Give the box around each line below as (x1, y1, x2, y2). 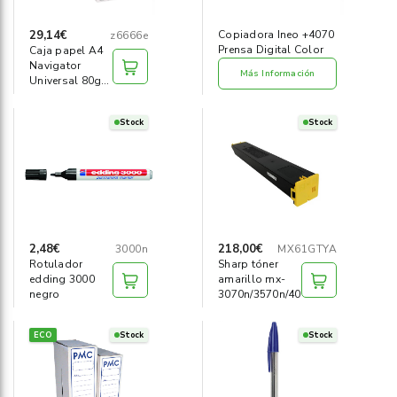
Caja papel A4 (29, 43, 104, 58)
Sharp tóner (218, 257, 278, 271)
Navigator (29, 58, 82, 73)
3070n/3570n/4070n (218, 287, 321, 301)
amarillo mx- (218, 272, 285, 286)
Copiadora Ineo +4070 (218, 27, 334, 42)
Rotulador (29, 257, 83, 271)
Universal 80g (29, 74, 102, 88)
